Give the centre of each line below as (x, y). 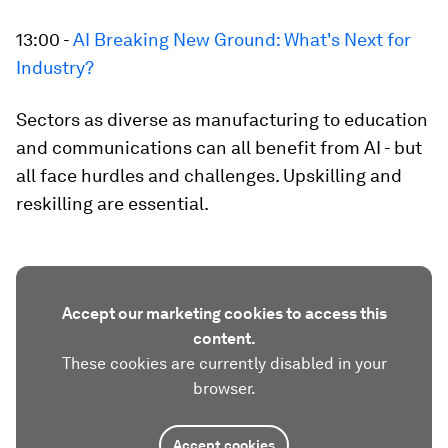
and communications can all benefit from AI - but (219, 147)
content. (224, 338)
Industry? (55, 67)
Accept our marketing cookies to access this (224, 313)
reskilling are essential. (112, 203)
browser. (224, 388)
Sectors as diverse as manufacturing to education (222, 119)
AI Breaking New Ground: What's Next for (242, 39)
